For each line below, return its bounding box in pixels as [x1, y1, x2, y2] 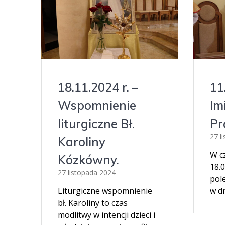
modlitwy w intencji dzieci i [58, 209, 156, 221]
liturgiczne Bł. [58, 116, 135, 132]
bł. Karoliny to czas [58, 197, 128, 209]
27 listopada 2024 [58, 168, 116, 178]
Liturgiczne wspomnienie [58, 185, 153, 197]
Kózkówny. [58, 152, 120, 168]
